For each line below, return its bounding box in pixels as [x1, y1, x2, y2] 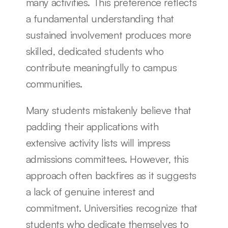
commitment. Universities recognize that [25, 202, 197, 214]
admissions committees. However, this [25, 153, 189, 165]
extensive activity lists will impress [25, 136, 170, 149]
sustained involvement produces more [25, 28, 191, 41]
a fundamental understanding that [25, 12, 174, 25]
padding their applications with [25, 120, 159, 133]
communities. [25, 77, 82, 90]
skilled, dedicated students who [25, 45, 164, 58]
